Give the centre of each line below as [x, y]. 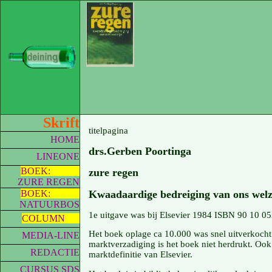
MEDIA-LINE [51, 235]
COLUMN [51, 218]
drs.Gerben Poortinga [140, 151]
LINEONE [58, 156]
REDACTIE [55, 252]
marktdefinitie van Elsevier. [140, 255]
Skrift [61, 123]
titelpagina [108, 131]
